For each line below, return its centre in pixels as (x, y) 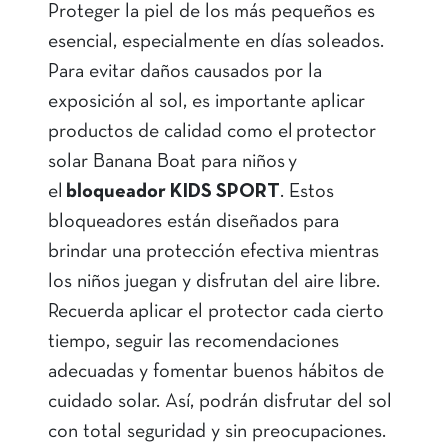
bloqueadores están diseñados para (193, 222)
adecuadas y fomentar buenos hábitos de (216, 372)
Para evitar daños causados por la (185, 72)
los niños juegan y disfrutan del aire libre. (214, 282)
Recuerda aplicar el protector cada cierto (216, 312)
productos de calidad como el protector (212, 132)
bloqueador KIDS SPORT (173, 192)
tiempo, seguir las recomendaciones (193, 342)
